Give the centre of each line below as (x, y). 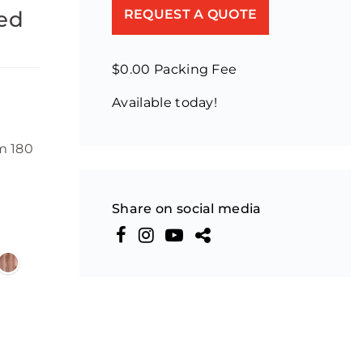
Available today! (165, 102)
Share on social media (187, 209)
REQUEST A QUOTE (190, 14)
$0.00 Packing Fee (175, 69)
